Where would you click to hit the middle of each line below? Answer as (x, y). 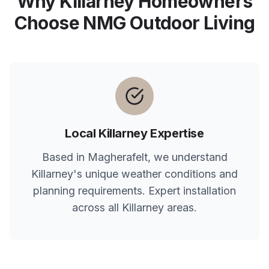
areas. (180, 207)
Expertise (176, 133)
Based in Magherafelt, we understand (134, 157)
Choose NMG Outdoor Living (134, 23)
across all (97, 207)
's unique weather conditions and (156, 174)
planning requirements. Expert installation (134, 191)
